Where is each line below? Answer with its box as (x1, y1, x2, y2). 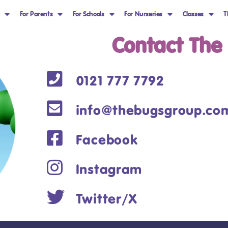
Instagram (75, 160, 142, 178)
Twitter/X (75, 189, 138, 208)
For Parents (19, 9, 53, 19)
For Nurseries (124, 9, 162, 19)
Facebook (75, 130, 138, 149)
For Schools (72, 9, 104, 19)
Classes (182, 9, 204, 19)
